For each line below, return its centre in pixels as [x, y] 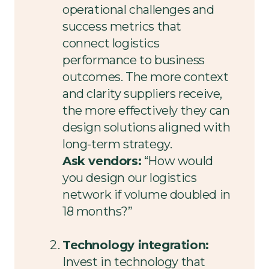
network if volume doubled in [147, 194]
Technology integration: [136, 245]
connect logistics [111, 43]
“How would [177, 161]
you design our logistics [130, 177]
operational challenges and [138, 9]
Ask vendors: [102, 161]
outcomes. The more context [146, 77]
